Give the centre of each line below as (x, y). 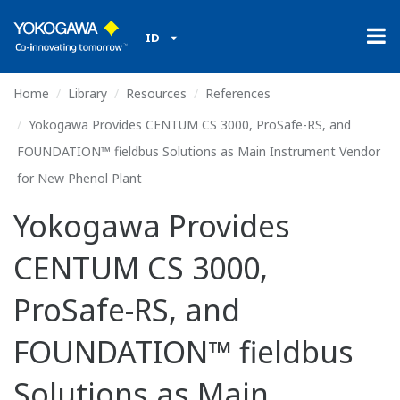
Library (87, 93)
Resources (156, 93)
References (238, 93)
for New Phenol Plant (79, 178)
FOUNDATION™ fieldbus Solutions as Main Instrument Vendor (199, 151)
